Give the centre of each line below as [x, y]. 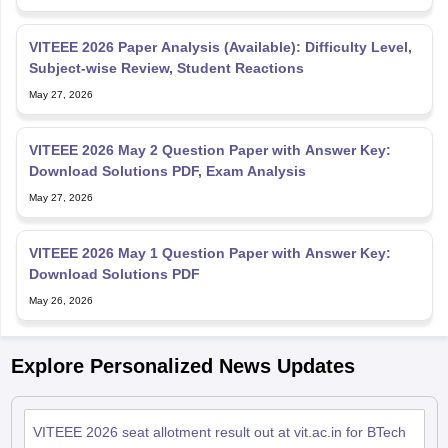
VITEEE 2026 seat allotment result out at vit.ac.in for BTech [219, 431]
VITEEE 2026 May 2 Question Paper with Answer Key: [209, 149]
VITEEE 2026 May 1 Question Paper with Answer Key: [209, 252]
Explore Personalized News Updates [182, 365]
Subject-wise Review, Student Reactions [166, 67]
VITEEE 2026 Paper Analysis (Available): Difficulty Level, [220, 46]
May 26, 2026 [60, 300]
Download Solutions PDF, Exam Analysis [167, 170]
